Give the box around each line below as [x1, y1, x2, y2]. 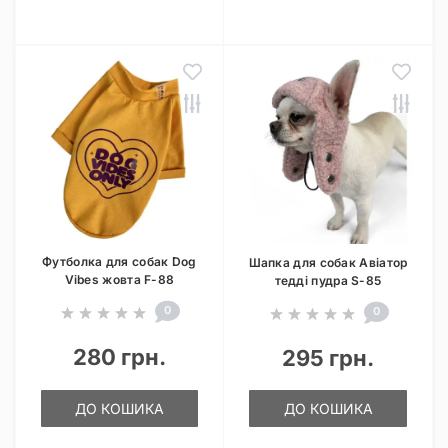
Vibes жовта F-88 [64, 272, 175, 287]
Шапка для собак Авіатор [248, 255, 408, 270]
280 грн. [73, 344, 166, 370]
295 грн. [282, 345, 374, 371]
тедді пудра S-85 [274, 273, 382, 288]
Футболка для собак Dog [42, 254, 197, 269]
